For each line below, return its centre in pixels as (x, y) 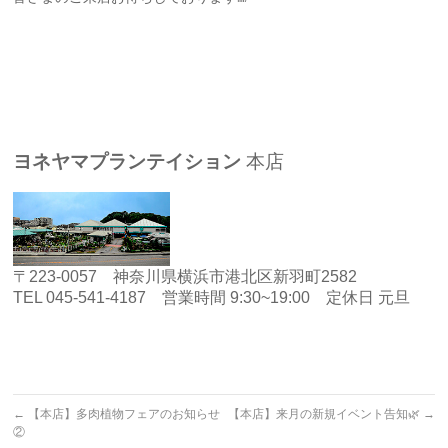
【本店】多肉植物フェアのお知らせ (123, 414)
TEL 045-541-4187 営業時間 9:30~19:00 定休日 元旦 (212, 298)
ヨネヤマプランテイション (127, 161)
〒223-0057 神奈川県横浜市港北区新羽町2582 (185, 277)
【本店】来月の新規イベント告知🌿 (325, 414)
